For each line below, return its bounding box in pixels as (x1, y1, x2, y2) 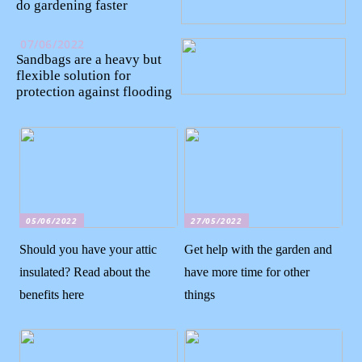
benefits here (19, 287, 85, 301)
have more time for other (184, 264, 310, 279)
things (184, 287, 216, 301)
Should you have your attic (19, 242, 158, 256)
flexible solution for (16, 68, 131, 84)
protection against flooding (16, 84, 172, 100)
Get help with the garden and (184, 242, 333, 256)
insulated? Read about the (19, 264, 151, 279)
